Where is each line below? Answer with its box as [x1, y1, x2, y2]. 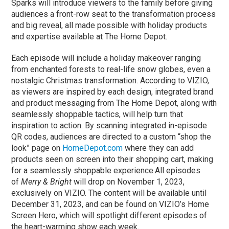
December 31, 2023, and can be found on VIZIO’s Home [11, 199, 210, 209]
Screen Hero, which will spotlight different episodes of [11, 210, 208, 220]
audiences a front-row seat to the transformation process [11, 9, 216, 19]
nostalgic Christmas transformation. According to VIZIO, [11, 75, 210, 85]
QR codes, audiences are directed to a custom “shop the [11, 131, 212, 142]
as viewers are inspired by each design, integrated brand [11, 86, 214, 97]
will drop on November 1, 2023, [72, 176, 185, 187]
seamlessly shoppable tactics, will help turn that [11, 109, 184, 119]
